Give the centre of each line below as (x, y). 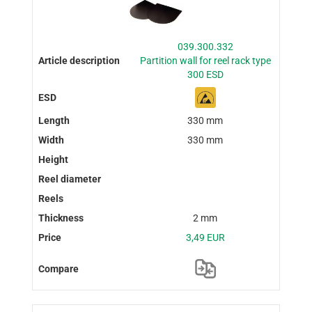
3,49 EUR (205, 238)
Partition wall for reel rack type (205, 61)
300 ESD (205, 75)
